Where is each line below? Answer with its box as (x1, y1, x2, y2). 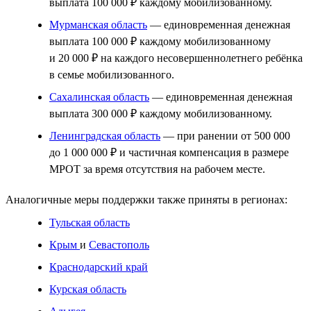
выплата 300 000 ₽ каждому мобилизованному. (49, 107, 272, 119)
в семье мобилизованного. (49, 68, 174, 81)
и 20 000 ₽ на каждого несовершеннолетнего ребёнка (49, 51, 303, 64)
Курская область (49, 283, 126, 295)
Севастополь (89, 238, 149, 251)
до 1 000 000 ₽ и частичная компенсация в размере (49, 146, 289, 158)
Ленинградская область (49, 129, 160, 142)
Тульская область (49, 216, 130, 228)
